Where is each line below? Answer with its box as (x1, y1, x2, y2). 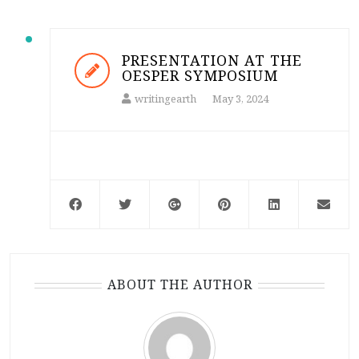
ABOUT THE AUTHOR (107, 276, 252, 293)
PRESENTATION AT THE (122, 50, 302, 70)
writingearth (135, 91, 196, 106)
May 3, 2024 (212, 91, 268, 106)
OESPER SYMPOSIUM (122, 66, 278, 85)
